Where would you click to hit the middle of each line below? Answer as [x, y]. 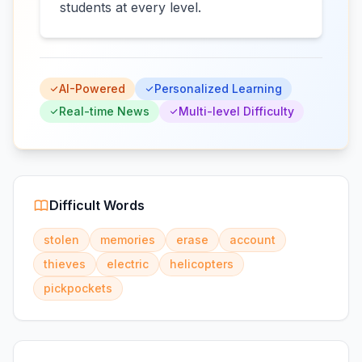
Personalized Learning [218, 88]
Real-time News [104, 111]
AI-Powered [92, 88]
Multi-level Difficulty [236, 111]
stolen [61, 240]
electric [128, 264]
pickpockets [78, 288]
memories [128, 240]
